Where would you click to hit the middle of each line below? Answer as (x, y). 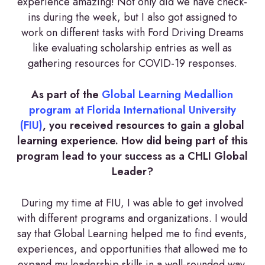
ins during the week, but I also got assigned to (132, 17)
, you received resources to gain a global (144, 125)
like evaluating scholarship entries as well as (132, 48)
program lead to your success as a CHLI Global (132, 156)
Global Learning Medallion (168, 94)
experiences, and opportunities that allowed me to (132, 249)
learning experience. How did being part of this (132, 140)
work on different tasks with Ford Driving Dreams (132, 32)
